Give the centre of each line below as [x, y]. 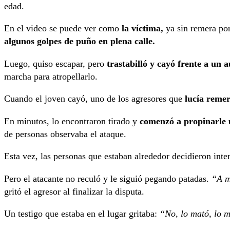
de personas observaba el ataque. [65, 134]
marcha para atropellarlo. [51, 76]
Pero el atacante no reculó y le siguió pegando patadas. [107, 178]
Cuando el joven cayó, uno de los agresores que [94, 99]
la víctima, [142, 28]
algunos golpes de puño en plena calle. [80, 41]
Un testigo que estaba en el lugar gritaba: [82, 214]
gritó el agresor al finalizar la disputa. [74, 191]
